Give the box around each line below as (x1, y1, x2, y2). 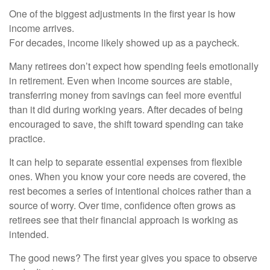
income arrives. (9, 20, 74, 35)
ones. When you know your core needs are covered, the (9, 169, 246, 183)
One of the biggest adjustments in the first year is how (9, 6, 236, 20)
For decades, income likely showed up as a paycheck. (9, 35, 239, 49)
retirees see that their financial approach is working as (9, 212, 238, 227)
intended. (9, 227, 49, 241)
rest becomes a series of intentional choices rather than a (9, 183, 251, 198)
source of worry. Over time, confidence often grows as (9, 198, 236, 212)
